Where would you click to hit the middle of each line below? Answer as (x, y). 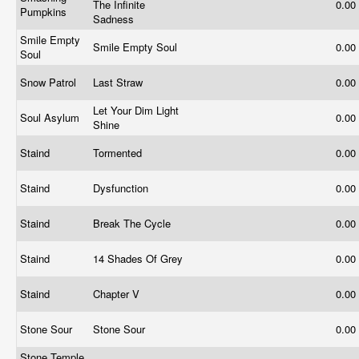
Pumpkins (45, 12)
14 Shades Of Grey (139, 258)
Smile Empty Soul (137, 47)
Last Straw (119, 82)
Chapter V (118, 294)
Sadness (115, 19)
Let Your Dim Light (136, 110)
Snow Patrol (50, 82)
